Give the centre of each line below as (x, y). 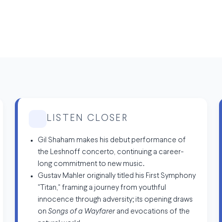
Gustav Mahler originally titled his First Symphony (116, 176)
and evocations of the (152, 212)
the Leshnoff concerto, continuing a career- (110, 153)
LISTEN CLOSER (87, 119)
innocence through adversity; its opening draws (115, 200)
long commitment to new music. (91, 165)
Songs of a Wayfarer (81, 212)
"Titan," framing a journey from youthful (102, 188)
